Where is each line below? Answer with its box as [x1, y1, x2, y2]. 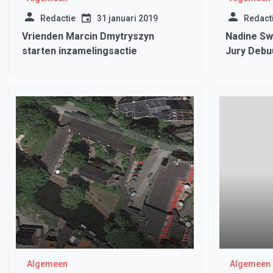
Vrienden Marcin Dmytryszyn [22, 30, 154, 42]
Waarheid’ [225, 60, 271, 71]
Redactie [40, 13, 76, 23]
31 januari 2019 [97, 13, 158, 23]
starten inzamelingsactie [22, 45, 137, 57]
